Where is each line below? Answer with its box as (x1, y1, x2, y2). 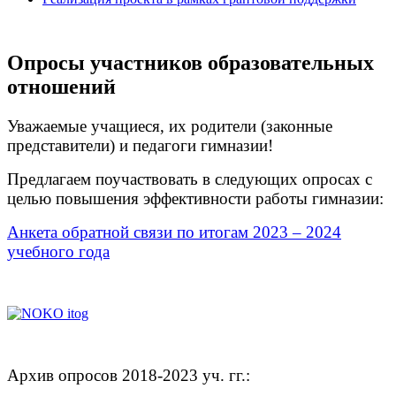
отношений (7, 75, 116, 98)
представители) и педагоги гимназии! (7, 135, 273, 155)
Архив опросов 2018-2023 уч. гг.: (7, 365, 250, 385)
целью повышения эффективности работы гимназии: (7, 188, 384, 208)
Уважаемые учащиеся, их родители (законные (7, 116, 332, 135)
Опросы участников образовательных (7, 51, 374, 74)
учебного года (7, 241, 110, 261)
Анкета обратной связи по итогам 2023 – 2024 (7, 222, 341, 241)
